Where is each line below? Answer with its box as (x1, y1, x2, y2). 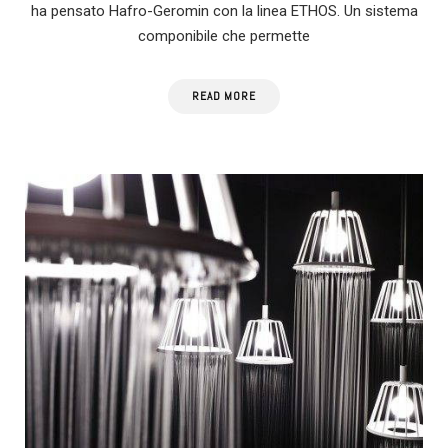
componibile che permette (138, 27, 310, 46)
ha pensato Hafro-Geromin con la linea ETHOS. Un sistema (30, 2, 418, 21)
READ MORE (192, 89, 256, 104)
